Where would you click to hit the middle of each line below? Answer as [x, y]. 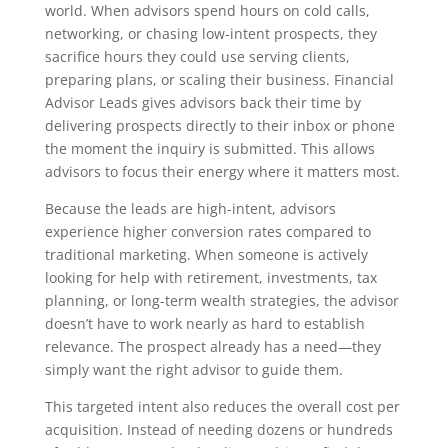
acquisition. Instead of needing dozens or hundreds [218, 430]
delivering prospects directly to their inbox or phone [219, 126]
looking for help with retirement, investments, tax [210, 278]
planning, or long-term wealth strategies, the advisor [221, 301]
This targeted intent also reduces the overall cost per [222, 407]
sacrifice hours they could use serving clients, [197, 57]
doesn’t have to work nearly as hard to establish [204, 324]
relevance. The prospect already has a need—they [212, 347]
